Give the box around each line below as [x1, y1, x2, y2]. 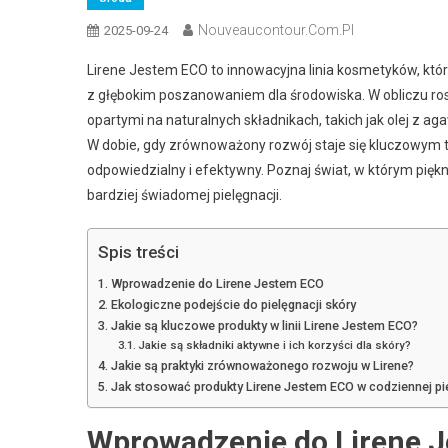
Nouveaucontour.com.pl [198, 22, 354, 38]
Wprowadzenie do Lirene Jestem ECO [110, 276, 324, 291]
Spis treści [98, 242, 179, 263]
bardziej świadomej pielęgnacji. [87, 187, 282, 203]
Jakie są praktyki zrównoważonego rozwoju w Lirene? [110, 358, 414, 373]
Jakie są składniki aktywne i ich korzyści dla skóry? [138, 338, 412, 352]
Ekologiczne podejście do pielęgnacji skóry [110, 297, 356, 312]
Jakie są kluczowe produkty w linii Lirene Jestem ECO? [110, 318, 418, 333]
